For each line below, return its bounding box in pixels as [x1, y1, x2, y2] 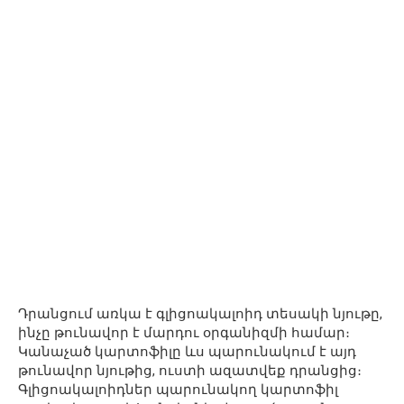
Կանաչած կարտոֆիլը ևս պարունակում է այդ [18, 344, 356, 360]
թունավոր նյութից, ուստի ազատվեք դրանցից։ [18, 363, 362, 379]
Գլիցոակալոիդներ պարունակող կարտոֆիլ [18, 381, 338, 398]
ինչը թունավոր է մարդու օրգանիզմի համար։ [18, 325, 350, 341]
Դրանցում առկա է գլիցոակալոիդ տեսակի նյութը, [18, 306, 382, 322]
